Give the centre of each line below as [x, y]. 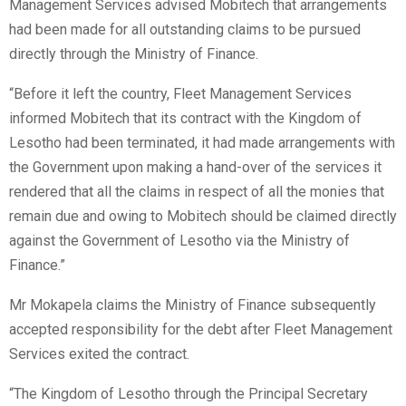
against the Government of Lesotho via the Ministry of [179, 241]
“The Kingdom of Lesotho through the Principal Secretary [188, 394]
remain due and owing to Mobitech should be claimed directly [203, 217]
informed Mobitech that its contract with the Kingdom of [185, 119]
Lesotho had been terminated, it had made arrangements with [202, 143]
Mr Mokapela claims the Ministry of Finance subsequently [193, 305]
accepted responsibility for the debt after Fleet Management [201, 330]
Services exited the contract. [99, 354]
